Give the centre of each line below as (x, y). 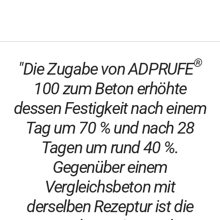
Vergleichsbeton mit (110, 187)
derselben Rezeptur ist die (110, 206)
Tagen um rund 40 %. (110, 147)
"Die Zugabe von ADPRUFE (106, 69)
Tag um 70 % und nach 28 (110, 128)
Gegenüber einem (110, 167)
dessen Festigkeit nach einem (110, 108)
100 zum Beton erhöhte (110, 88)
